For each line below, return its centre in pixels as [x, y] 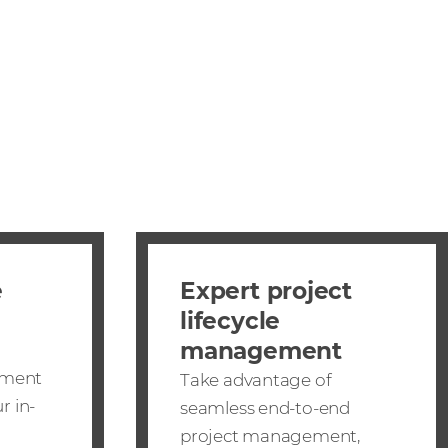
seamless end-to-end [265, 407]
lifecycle [230, 320]
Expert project [266, 290]
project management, [270, 435]
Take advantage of [256, 379]
